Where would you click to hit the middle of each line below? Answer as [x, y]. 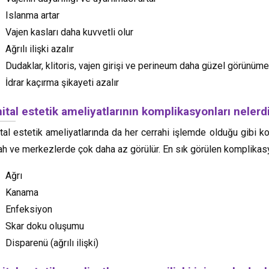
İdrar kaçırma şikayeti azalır [62, 82]
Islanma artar [32, 15]
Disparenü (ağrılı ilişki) [52, 243]
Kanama [22, 192]
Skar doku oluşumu [45, 226]
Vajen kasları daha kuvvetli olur [69, 32]
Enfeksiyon [29, 209]
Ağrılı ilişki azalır [40, 49]
